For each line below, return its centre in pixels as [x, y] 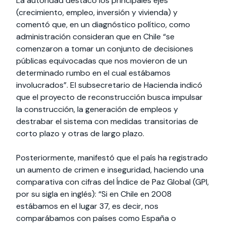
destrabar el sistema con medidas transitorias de [107, 121]
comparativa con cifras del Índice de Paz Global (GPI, [112, 182]
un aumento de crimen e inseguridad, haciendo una [110, 169]
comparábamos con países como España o [96, 218]
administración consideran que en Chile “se [95, 36]
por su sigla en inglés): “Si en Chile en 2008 [94, 194]
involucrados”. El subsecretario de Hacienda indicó [109, 85]
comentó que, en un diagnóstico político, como [103, 24]
